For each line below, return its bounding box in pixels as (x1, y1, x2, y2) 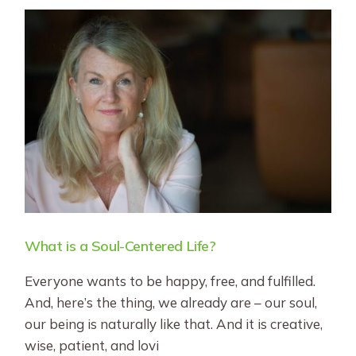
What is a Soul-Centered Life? (25, 237, 216, 256)
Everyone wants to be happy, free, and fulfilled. (25, 273, 316, 290)
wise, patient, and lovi (25, 337, 160, 354)
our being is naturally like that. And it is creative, (25, 315, 323, 333)
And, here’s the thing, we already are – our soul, (25, 294, 318, 311)
